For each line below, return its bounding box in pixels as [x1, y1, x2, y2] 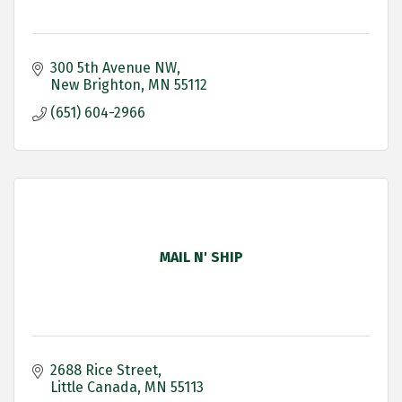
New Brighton [50, 76, 141, 94]
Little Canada [50, 379, 137, 397]
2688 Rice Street [50, 362, 158, 380]
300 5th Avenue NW [50, 59, 177, 77]
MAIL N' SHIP [159, 249, 243, 267]
